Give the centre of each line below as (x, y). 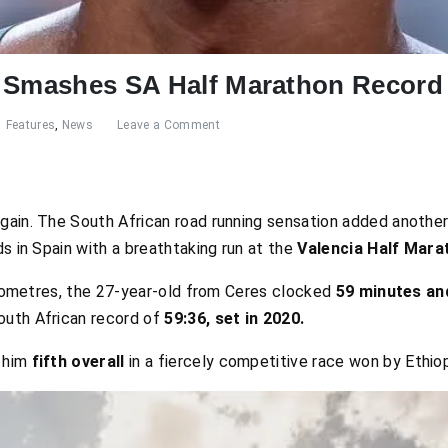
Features (30, 124)
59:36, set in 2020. (234, 319)
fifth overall (78, 362)
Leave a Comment (168, 124)
